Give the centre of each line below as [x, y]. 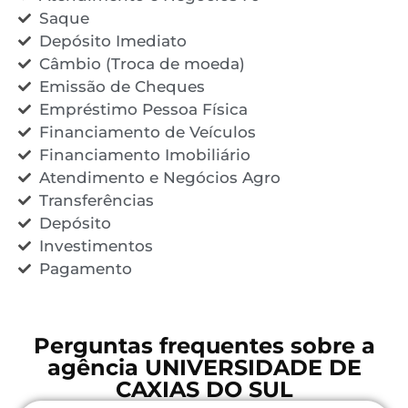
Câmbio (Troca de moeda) [142, 63]
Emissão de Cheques [122, 86]
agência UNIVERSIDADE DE [204, 367]
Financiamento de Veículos [147, 132]
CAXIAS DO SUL [204, 389]
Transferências [96, 200]
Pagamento [85, 268]
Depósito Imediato [112, 41]
